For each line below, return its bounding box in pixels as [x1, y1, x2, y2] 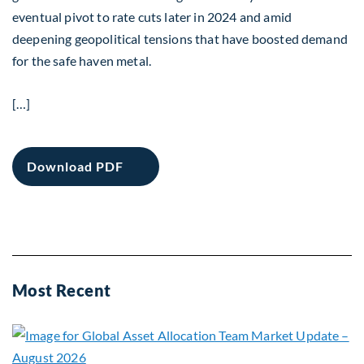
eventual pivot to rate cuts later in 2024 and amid [12, 9, 292, 24]
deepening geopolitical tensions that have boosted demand [12, 31, 348, 46]
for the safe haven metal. [12, 53, 152, 68]
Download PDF [27, 158, 123, 174]
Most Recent [12, 280, 111, 300]
